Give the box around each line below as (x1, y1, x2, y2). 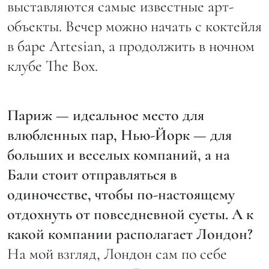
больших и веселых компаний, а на (7, 145, 230, 164)
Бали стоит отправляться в (7, 165, 177, 184)
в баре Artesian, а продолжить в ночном (7, 36, 255, 55)
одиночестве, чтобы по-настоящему (7, 184, 235, 204)
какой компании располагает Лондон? (7, 224, 253, 243)
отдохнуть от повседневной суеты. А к (7, 204, 253, 223)
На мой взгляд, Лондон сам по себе (7, 244, 227, 263)
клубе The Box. (7, 56, 101, 75)
